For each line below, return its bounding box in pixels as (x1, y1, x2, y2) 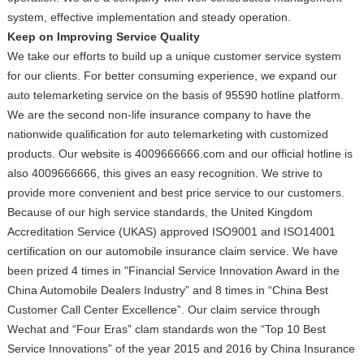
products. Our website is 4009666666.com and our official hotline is (6, 147, 353, 160)
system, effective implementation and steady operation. (6, 11, 291, 24)
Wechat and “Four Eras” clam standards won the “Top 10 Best (6, 323, 326, 336)
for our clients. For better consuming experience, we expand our (6, 69, 337, 82)
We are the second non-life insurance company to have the (6, 108, 311, 121)
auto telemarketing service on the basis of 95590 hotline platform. (6, 89, 344, 102)
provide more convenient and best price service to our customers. (6, 186, 344, 199)
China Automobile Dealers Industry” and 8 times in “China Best (6, 284, 328, 297)
